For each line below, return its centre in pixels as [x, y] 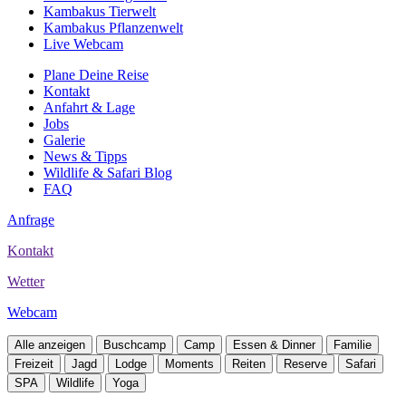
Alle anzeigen [50, 345]
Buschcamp [135, 345]
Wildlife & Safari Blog [108, 173]
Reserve [305, 364]
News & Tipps [85, 156]
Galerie [64, 140]
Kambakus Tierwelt [100, 11]
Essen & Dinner [274, 345]
